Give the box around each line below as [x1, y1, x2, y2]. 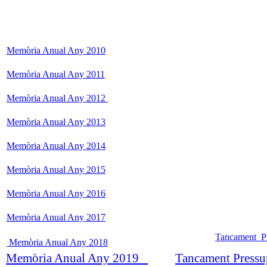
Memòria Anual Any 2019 [6, 250, 148, 265]
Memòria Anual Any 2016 [7, 188, 105, 198]
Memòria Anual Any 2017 [7, 212, 105, 222]
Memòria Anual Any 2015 [7, 164, 105, 175]
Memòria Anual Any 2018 [7, 237, 108, 247]
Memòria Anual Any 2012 [7, 92, 108, 103]
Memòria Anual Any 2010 [7, 45, 105, 55]
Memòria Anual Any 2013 [7, 116, 105, 127]
